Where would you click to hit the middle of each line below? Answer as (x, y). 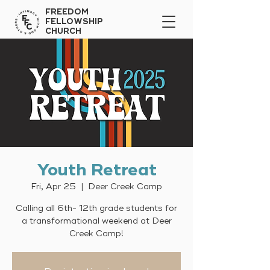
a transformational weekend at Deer (96, 221)
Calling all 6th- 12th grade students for (96, 208)
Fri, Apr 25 (53, 187)
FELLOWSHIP (74, 22)
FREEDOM (67, 12)
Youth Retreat (96, 170)
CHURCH (63, 31)
